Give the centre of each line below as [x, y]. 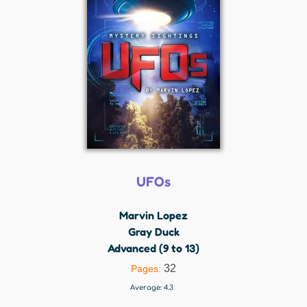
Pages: [147, 269]
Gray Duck [153, 232]
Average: [147, 287]
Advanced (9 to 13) [153, 248]
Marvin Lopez [153, 215]
